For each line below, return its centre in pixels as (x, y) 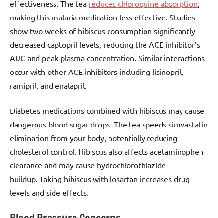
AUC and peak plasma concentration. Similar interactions (107, 58)
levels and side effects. (49, 192)
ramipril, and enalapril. (48, 85)
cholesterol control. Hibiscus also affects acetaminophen (107, 152)
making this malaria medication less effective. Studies (102, 17)
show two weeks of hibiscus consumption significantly (102, 31)
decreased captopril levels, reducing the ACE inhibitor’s (105, 45)
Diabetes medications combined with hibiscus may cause (107, 111)
